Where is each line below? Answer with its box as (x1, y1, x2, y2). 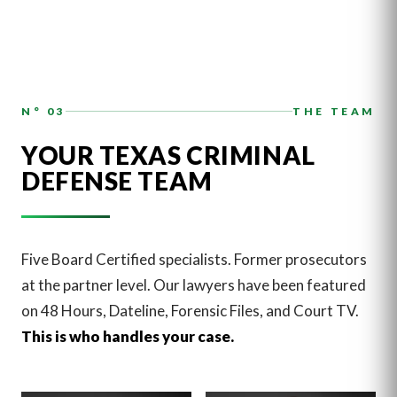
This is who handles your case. (21, 326, 234, 346)
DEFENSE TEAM (21, 165, 213, 196)
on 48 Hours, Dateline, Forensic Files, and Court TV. (21, 300, 359, 320)
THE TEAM (292, 105, 376, 119)
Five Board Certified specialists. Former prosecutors (21, 249, 367, 269)
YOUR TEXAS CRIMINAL (21, 139, 315, 170)
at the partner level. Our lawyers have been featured (21, 275, 366, 294)
